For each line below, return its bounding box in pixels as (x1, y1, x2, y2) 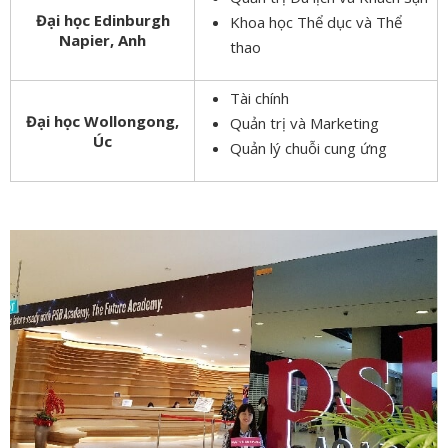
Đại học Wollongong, (26, 110, 179, 131)
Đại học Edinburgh (35, 9, 170, 30)
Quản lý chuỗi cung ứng (230, 137, 387, 158)
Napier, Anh (59, 29, 146, 50)
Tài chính (230, 87, 289, 108)
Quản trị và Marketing (230, 112, 379, 133)
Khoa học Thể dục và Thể (230, 11, 402, 32)
